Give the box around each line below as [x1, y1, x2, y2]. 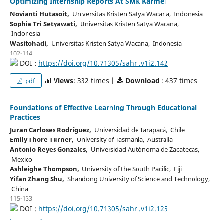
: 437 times [160, 75, 198, 85]
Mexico [9, 154, 32, 164]
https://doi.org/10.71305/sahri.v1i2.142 [38, 58, 168, 68]
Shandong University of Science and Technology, [64, 174, 210, 183]
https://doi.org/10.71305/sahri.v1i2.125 [38, 203, 168, 213]
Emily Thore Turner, [9, 135, 74, 144]
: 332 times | [73, 75, 117, 85]
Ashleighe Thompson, [9, 164, 79, 173]
